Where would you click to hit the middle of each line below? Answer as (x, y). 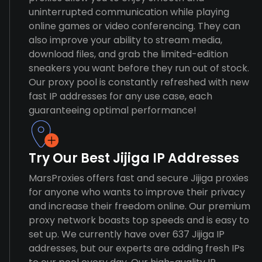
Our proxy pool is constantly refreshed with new (139, 82)
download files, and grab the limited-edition (128, 54)
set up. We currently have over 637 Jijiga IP (127, 234)
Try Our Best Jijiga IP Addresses (134, 158)
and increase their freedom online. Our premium (139, 206)
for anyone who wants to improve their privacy (137, 192)
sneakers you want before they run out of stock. (139, 68)
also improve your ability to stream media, (125, 40)
